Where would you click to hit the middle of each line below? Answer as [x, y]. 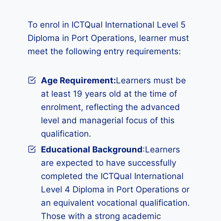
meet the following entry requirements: [104, 51]
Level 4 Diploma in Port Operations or [115, 189]
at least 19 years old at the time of [109, 94]
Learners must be [151, 80]
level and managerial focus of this [108, 120]
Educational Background [92, 149]
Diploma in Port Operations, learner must [108, 38]
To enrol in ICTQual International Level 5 [107, 25]
